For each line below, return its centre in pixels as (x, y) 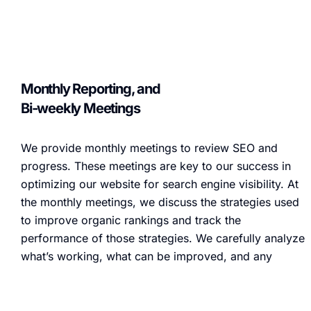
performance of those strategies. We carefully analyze (163, 238)
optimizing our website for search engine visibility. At (160, 184)
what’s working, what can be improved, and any (146, 256)
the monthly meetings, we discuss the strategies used (160, 202)
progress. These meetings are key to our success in (156, 166)
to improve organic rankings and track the (131, 220)
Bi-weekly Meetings (81, 108)
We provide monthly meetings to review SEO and (149, 148)
